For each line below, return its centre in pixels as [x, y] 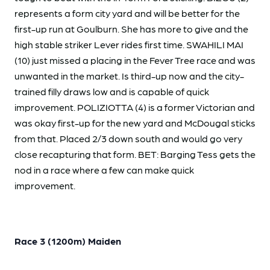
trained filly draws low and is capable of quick [112, 91]
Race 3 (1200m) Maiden [68, 240]
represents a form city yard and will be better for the [127, 13]
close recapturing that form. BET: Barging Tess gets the [135, 154]
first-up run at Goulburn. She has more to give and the [131, 28]
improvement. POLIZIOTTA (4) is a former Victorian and [135, 107]
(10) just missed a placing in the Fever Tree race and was [135, 60]
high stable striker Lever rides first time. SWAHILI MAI [129, 44]
